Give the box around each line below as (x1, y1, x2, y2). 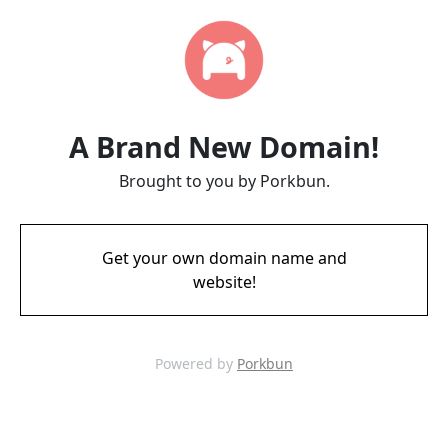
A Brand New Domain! (69, 127, 379, 166)
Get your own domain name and (101, 247, 347, 269)
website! (192, 271, 256, 293)
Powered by (155, 354, 237, 373)
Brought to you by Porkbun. (118, 170, 330, 192)
